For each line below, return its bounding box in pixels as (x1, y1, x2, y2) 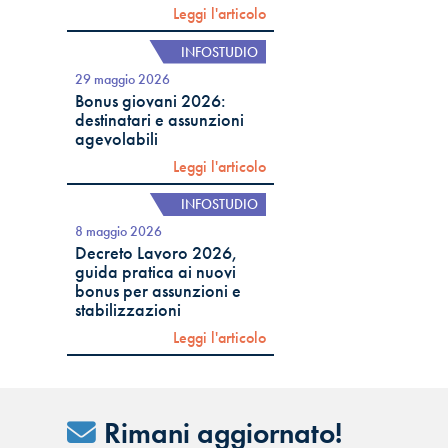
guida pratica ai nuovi (75, 261, 237, 284)
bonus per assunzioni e (75, 280, 242, 303)
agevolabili (75, 127, 159, 150)
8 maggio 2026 (75, 222, 163, 241)
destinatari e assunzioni (75, 108, 245, 131)
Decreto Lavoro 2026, (75, 242, 239, 265)
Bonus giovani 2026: (75, 89, 227, 112)
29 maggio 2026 (75, 69, 171, 88)
